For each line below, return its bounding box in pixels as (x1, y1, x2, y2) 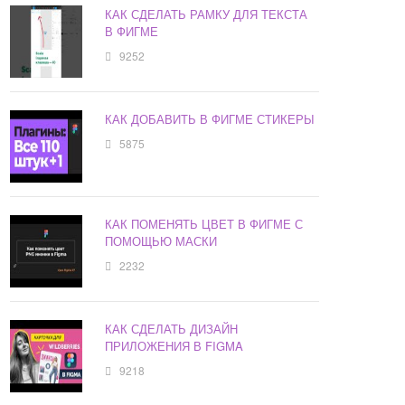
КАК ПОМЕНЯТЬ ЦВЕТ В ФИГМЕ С (105, 215, 304, 233)
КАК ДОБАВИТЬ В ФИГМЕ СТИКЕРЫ (105, 110, 316, 128)
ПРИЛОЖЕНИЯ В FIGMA (105, 337, 244, 355)
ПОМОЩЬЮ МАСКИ (105, 232, 218, 250)
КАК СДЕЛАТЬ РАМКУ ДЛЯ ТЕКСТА (105, 5, 308, 24)
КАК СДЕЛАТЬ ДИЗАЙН (105, 320, 239, 338)
